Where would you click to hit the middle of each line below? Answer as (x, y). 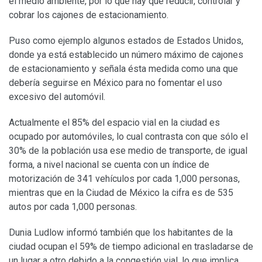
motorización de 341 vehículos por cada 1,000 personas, (124, 179)
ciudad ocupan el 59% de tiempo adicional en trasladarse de (131, 247)
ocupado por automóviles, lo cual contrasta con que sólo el (128, 137)
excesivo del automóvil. (57, 97)
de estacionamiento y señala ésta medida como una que (123, 69)
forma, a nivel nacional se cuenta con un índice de (109, 165)
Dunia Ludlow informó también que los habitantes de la (121, 233)
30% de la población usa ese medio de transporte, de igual (128, 151)
